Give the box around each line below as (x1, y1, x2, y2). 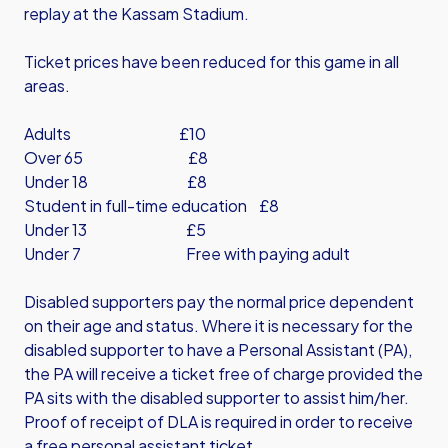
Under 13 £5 (24, 219, 206, 240)
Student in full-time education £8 (24, 195, 279, 216)
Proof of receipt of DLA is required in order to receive (24, 411, 413, 432)
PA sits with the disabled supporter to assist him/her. (24, 387, 409, 408)
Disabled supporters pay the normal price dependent (24, 291, 414, 312)
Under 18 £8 (24, 171, 207, 192)
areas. (24, 75, 70, 96)
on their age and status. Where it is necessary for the (24, 315, 413, 336)
